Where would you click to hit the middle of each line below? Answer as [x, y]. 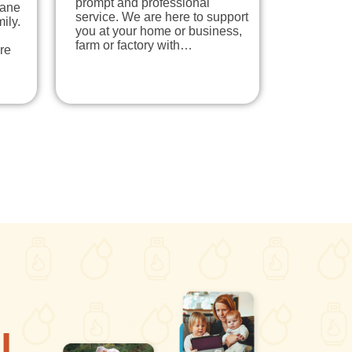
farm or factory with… [134, 45]
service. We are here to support [162, 16]
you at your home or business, [159, 31]
